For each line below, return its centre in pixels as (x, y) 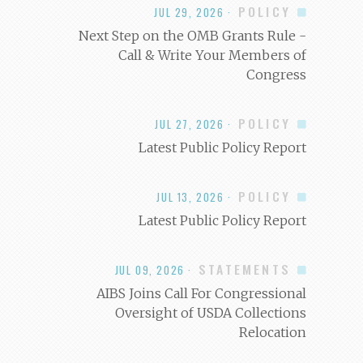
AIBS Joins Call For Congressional (202, 294)
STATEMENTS (244, 269)
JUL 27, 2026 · (193, 125)
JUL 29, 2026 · (193, 13)
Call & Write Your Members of (213, 56)
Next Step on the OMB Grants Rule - (193, 36)
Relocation (273, 333)
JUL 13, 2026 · (194, 198)
